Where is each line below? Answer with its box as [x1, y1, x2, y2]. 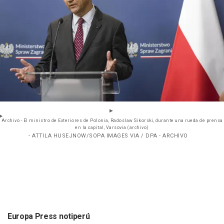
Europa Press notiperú [7, 210, 90, 223]
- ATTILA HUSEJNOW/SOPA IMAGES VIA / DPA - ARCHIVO [28, 131, 188, 140]
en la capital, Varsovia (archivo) [75, 124, 149, 131]
